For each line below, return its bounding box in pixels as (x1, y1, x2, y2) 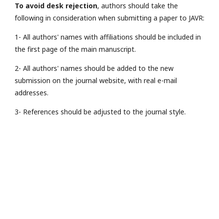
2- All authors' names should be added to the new (15, 63, 174, 73)
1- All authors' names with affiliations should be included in (15, 32, 201, 42)
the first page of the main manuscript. (15, 44, 136, 54)
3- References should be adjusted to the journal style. (15, 107, 186, 116)
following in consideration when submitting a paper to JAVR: (15, 13, 204, 22)
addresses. (15, 88, 48, 97)
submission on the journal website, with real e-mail (15, 75, 177, 85)
